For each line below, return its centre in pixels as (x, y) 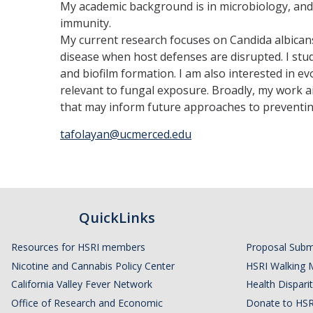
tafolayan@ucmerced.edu (126, 134)
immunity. (86, 23)
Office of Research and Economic (87, 303)
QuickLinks (117, 218)
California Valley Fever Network (82, 284)
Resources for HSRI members (78, 247)
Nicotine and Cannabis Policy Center (93, 265)
